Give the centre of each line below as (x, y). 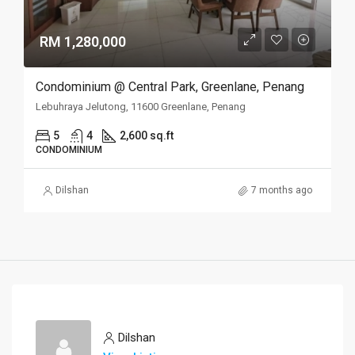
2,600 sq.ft (147, 136)
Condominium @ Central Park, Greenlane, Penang (170, 87)
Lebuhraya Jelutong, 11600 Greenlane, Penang (141, 107)
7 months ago (282, 191)
